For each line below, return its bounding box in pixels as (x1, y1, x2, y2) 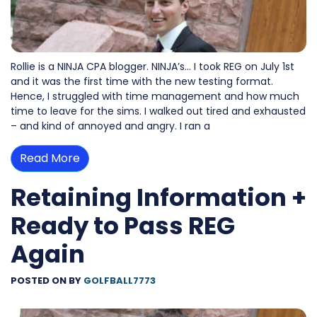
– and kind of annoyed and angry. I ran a (11, 119, 210, 134)
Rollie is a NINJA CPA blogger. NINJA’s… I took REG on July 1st (11, 59, 294, 74)
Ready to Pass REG (11, 209, 235, 243)
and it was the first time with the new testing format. (11, 74, 273, 89)
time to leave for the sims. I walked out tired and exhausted (11, 104, 306, 119)
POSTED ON (11, 274, 69, 288)
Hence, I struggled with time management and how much (11, 89, 299, 104)
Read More (20, 150, 80, 167)
